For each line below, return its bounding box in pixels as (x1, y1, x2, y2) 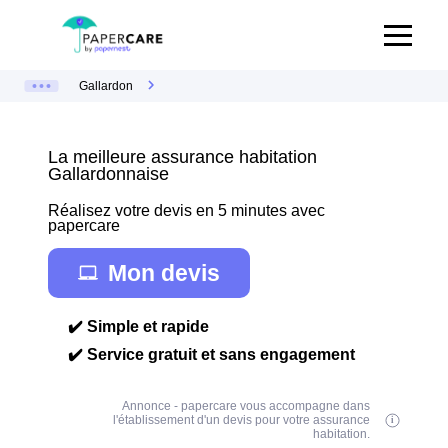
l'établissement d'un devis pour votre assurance (113, 413, 371, 427)
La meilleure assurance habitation (48, 147, 317, 167)
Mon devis (108, 259, 220, 286)
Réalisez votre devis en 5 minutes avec (48, 202, 325, 219)
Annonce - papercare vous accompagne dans (122, 399, 371, 413)
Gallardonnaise (48, 164, 169, 184)
